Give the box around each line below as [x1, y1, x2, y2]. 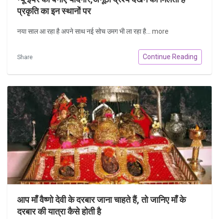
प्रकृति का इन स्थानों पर [17, 6, 91, 17]
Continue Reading [143, 52, 197, 61]
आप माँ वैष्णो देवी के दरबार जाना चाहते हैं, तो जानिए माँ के [17, 195, 186, 205]
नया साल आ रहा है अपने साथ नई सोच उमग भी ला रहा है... [17, 27, 152, 36]
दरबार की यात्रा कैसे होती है [17, 206, 101, 217]
